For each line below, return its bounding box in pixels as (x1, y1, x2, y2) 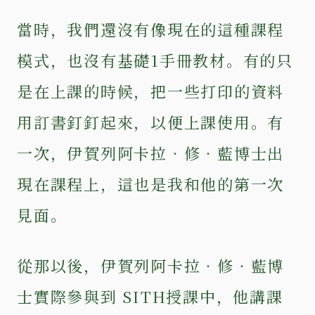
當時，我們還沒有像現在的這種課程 (17, 18, 285, 40)
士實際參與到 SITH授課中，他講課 (17, 285, 283, 307)
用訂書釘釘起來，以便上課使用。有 (17, 110, 285, 133)
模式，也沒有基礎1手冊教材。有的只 (17, 49, 293, 71)
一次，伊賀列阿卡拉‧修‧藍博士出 (17, 141, 285, 164)
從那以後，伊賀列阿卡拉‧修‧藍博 (17, 254, 285, 276)
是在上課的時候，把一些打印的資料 (17, 79, 285, 102)
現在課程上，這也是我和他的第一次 (17, 172, 285, 195)
